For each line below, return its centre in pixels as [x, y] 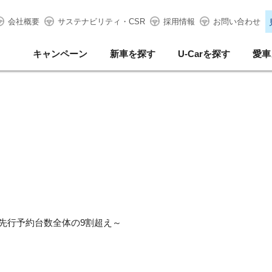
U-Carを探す [204, 54]
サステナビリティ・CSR [101, 22]
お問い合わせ [236, 22]
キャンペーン [60, 54]
